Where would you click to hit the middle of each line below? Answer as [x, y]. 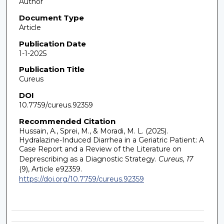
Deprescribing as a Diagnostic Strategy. [87, 159]
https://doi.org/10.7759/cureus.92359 [81, 179]
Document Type [51, 18]
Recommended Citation [67, 121]
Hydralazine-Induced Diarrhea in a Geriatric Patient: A [111, 140]
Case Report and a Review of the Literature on [100, 149]
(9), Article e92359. [50, 169]
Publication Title [51, 69]
